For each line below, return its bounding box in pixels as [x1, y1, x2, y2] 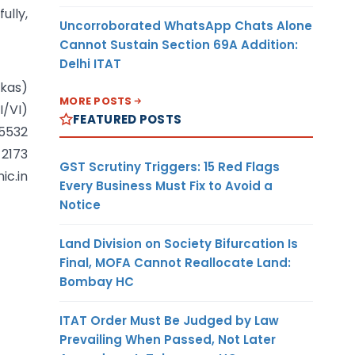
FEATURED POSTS [73, 110, 182, 128]
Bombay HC [59, 273, 134, 290]
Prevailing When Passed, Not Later [59, 330, 276, 348]
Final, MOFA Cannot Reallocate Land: [59, 254, 291, 271]
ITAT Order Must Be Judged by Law [59, 311, 279, 329]
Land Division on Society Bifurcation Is [59, 235, 298, 252]
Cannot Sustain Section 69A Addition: [59, 36, 298, 53]
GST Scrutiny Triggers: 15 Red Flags [59, 158, 280, 175]
